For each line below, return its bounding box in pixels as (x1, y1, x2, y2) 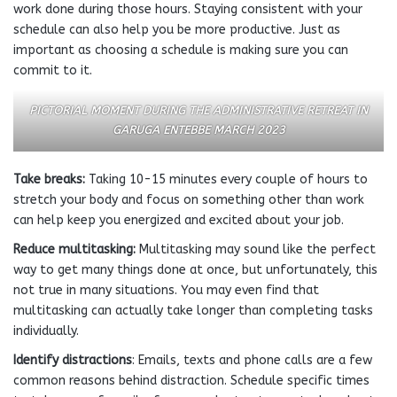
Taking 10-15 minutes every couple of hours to (89, 172, 368, 187)
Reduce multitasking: (13, 242, 139, 257)
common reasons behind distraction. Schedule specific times (13, 373, 370, 388)
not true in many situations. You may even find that (13, 283, 319, 298)
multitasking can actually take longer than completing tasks (13, 303, 373, 318)
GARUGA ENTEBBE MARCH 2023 (112, 123, 285, 136)
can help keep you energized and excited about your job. (13, 213, 344, 228)
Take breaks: (13, 172, 89, 187)
